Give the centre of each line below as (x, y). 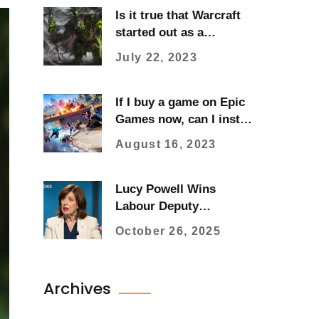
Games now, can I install (184, 119)
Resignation (149, 257)
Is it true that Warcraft (178, 15)
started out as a (159, 32)
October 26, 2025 (168, 231)
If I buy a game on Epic (180, 102)
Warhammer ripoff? (171, 49)
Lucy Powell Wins (166, 189)
